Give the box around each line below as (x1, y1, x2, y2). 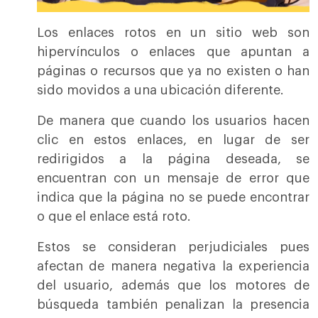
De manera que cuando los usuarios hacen (37, 114, 309, 128)
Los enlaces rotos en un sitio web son (37, 26, 309, 40)
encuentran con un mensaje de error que (37, 172, 309, 185)
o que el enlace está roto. (37, 210, 191, 224)
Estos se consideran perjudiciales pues (37, 241, 309, 254)
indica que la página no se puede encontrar (37, 191, 309, 204)
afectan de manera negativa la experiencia (37, 260, 309, 273)
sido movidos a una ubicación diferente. (37, 84, 287, 97)
